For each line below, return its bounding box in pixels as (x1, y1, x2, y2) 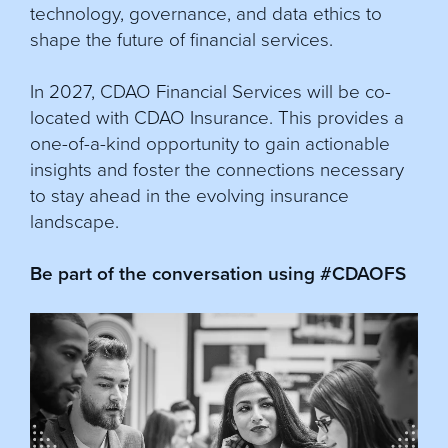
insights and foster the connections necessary (30, 159, 404, 181)
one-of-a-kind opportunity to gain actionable (30, 133, 390, 155)
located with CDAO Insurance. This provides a (30, 107, 404, 129)
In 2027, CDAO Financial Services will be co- (30, 81, 391, 103)
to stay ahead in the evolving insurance (30, 185, 349, 207)
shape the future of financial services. (30, 29, 333, 51)
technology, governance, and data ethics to (30, 3, 382, 25)
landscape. (30, 211, 119, 233)
